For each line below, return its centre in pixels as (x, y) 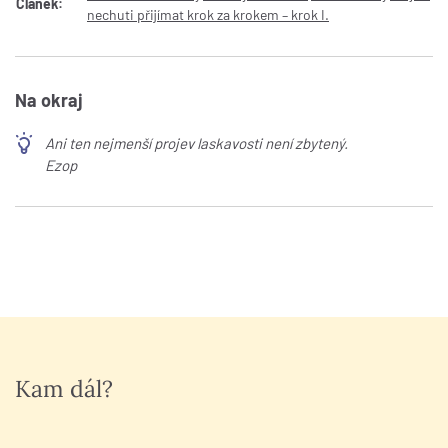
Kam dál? (64, 389)
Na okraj (49, 100)
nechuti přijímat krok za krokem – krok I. (208, 15)
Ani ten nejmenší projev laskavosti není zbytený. (196, 143)
